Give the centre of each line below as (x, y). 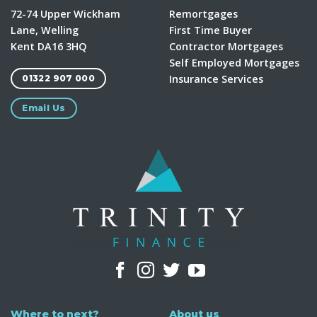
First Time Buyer (211, 30)
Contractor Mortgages (226, 46)
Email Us (44, 108)
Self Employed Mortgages (234, 62)
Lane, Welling (45, 30)
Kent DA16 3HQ (49, 46)
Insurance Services (216, 79)
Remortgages (203, 13)
